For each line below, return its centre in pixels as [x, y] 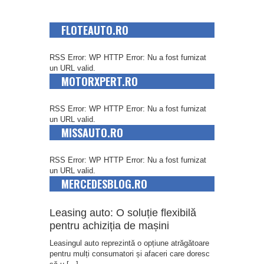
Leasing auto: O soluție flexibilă [123, 212]
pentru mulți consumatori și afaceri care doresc [130, 253]
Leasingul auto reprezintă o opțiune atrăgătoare [129, 243]
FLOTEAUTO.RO [95, 30]
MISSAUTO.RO [92, 132]
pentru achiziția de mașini [109, 225]
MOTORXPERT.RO [100, 81]
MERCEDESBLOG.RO [104, 184]
